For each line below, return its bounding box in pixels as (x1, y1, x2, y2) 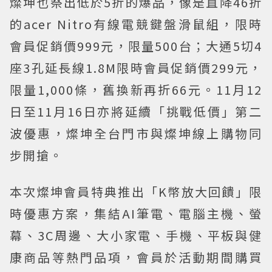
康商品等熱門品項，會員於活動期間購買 (10, 248, 262, 266)
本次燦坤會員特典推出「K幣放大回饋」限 (10, 182, 262, 200)
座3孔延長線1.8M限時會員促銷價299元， (10, 58, 262, 76)
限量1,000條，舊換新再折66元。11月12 (10, 80, 262, 98)
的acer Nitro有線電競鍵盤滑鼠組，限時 (10, 15, 262, 33)
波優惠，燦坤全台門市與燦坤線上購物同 (10, 124, 262, 142)
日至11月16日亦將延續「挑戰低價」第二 (10, 102, 262, 120)
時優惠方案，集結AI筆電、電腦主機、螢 (10, 204, 262, 222)
